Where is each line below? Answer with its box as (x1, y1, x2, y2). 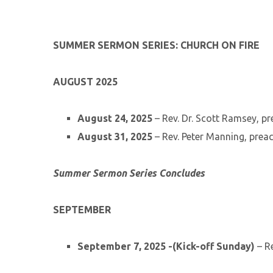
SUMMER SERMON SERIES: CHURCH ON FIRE (53, 40, 260, 51)
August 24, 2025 (77, 113, 152, 124)
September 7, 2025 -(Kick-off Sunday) (77, 241, 255, 252)
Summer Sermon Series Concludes (53, 168, 205, 179)
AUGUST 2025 (53, 76, 118, 87)
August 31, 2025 (77, 131, 152, 142)
